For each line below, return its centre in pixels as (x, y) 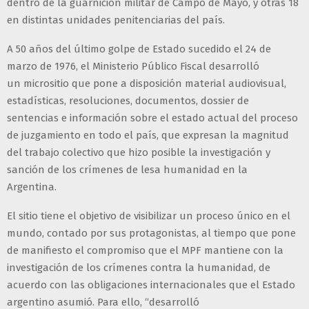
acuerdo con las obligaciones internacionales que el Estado (151, 285)
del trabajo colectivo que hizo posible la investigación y (139, 153)
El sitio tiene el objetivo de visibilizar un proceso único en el (149, 216)
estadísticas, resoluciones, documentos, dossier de (128, 101)
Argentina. (33, 187)
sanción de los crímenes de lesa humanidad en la (127, 170)
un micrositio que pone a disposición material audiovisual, (147, 84)
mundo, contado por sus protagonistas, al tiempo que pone (151, 233)
